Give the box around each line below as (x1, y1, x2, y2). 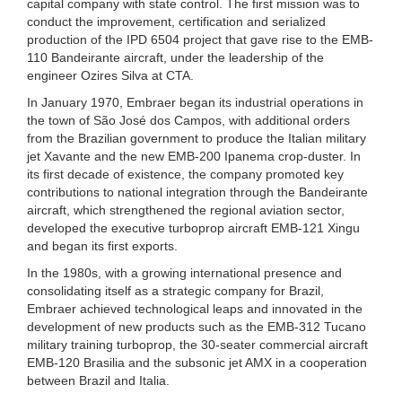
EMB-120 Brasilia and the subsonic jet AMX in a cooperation (27, 354, 367, 370)
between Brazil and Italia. (27, 372, 170, 388)
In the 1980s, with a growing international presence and (27, 265, 342, 280)
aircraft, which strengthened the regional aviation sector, (27, 202, 345, 217)
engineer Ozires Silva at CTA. (27, 67, 194, 83)
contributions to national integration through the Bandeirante (27, 184, 368, 199)
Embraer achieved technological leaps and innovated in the (27, 301, 363, 316)
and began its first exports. (27, 238, 178, 253)
